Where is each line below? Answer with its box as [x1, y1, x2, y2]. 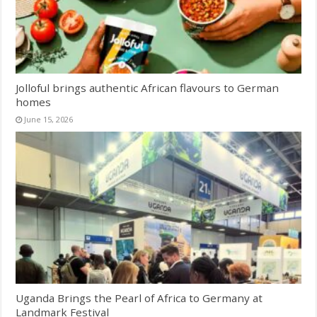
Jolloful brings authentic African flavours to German [16, 81, 279, 96]
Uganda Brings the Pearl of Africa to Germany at [16, 291, 263, 306]
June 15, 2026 [24, 114, 74, 125]
